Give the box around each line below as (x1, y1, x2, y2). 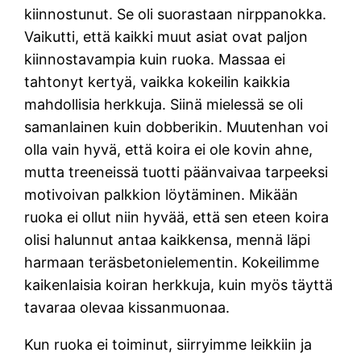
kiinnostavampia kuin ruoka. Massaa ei (24, 50, 286, 68)
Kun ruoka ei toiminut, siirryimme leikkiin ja (24, 335, 313, 353)
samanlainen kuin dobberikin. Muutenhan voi (24, 118, 329, 135)
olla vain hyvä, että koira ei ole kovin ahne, (24, 140, 313, 158)
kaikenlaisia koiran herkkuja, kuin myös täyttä (24, 276, 334, 293)
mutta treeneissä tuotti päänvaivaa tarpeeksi (24, 163, 329, 180)
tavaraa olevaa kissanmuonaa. (24, 298, 234, 316)
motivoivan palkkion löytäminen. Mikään (24, 185, 299, 203)
